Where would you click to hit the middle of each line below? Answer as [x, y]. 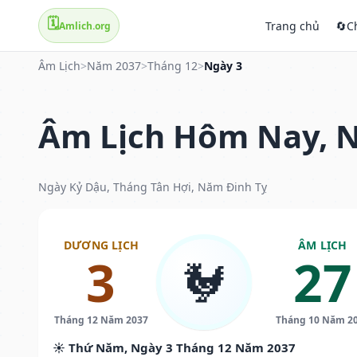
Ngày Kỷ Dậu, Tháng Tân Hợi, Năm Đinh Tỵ [153, 186]
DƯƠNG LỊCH [101, 245]
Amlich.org [85, 25]
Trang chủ [292, 25]
